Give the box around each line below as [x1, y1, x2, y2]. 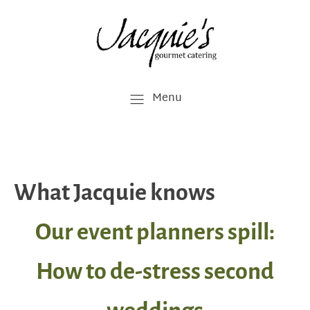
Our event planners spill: [35, 219, 275, 244]
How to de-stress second [36, 259, 274, 284]
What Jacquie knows [14, 180, 215, 205]
